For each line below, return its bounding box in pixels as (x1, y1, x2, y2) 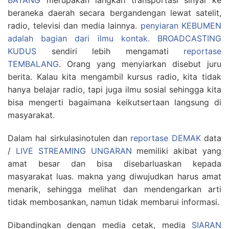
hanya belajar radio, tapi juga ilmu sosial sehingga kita (8, 84, 221, 95)
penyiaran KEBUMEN (140, 20, 221, 31)
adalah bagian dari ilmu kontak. (8, 33, 157, 44)
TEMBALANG (8, 59, 59, 70)
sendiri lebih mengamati (36, 46, 184, 57)
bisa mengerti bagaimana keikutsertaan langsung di (8, 97, 221, 108)
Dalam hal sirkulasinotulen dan (8, 133, 131, 144)
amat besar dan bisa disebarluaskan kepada (8, 158, 221, 169)
